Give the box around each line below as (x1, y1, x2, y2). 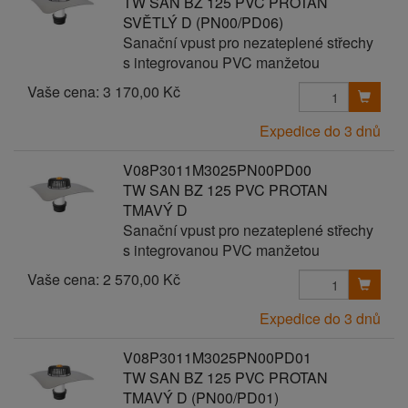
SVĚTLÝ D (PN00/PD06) (122, 12, 283, 33)
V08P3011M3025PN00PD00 (122, 159, 311, 180)
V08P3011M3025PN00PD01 (122, 347, 311, 368)
